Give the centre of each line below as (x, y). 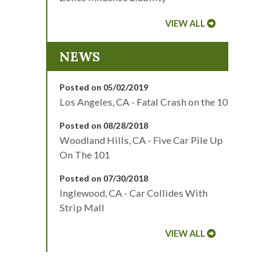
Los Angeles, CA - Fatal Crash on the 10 (144, 102)
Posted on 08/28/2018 (104, 126)
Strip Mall (82, 208)
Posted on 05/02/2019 (104, 87)
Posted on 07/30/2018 (104, 178)
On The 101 (85, 155)
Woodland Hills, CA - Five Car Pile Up (141, 140)
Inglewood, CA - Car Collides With (134, 193)
